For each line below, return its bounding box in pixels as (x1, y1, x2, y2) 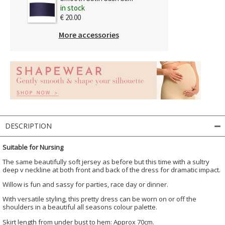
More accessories (58, 29, 119, 40)
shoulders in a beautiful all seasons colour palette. (3, 202, 157, 211)
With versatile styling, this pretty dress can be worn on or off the (3, 194, 196, 203)
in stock (60, 3, 85, 13)
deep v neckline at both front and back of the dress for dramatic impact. (3, 165, 220, 174)
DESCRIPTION (5, 121, 52, 131)
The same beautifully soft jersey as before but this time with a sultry (3, 157, 209, 166)
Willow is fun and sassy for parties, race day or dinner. (3, 179, 168, 189)
